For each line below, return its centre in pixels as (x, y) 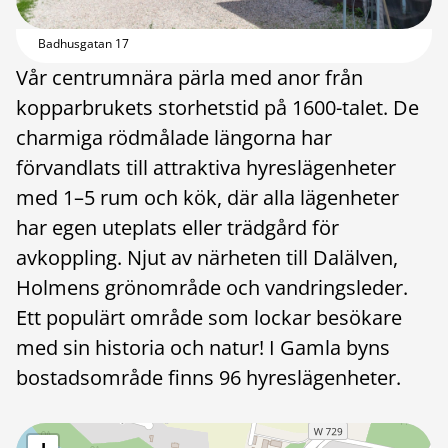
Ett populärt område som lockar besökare (209, 317)
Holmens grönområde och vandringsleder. (212, 287)
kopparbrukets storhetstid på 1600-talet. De (217, 107)
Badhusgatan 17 (83, 43)
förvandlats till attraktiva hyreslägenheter (206, 167)
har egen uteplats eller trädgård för (177, 227)
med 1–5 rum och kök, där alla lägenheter (207, 197)
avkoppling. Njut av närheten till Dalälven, (207, 257)
